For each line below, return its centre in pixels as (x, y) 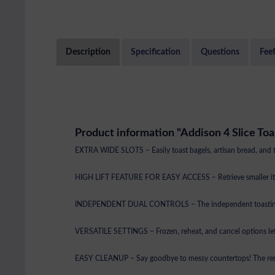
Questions (220, 52)
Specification (156, 52)
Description (88, 52)
